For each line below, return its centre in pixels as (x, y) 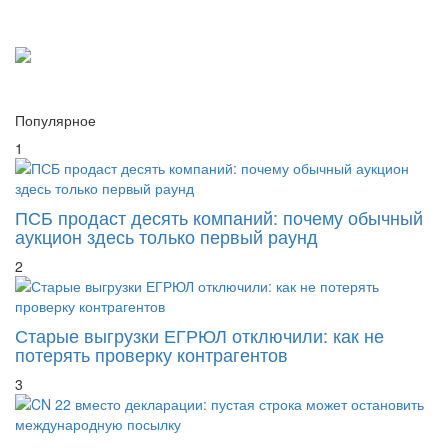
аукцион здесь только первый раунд (166, 236)
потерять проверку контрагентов (151, 354)
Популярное (55, 120)
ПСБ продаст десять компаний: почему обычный (219, 217)
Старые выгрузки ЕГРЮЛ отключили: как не (199, 335)
